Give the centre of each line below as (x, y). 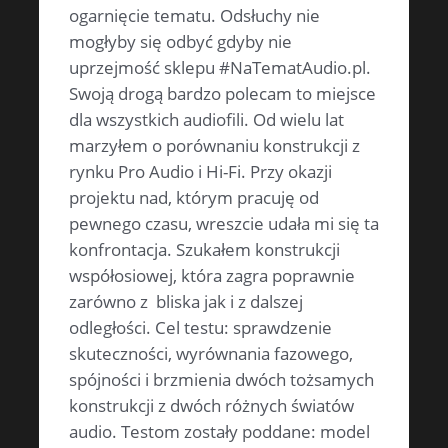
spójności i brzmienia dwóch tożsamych (221, 380)
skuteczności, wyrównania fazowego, (211, 354)
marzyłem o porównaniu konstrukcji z (214, 146)
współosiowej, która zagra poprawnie (212, 276)
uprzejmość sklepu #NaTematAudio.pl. (220, 68)
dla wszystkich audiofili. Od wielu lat (206, 120)
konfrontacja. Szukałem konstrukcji (204, 250)
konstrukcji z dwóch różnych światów (211, 406)
